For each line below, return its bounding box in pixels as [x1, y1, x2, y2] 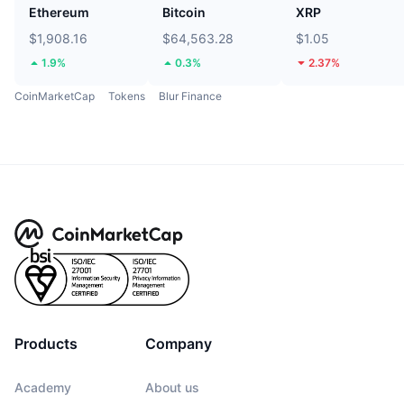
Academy [14, 379, 71, 395]
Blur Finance [159, 88, 222, 103]
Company [145, 334, 212, 353]
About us [145, 379, 199, 395]
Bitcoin [162, 4, 206, 20]
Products [14, 334, 78, 353]
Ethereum [29, 4, 89, 20]
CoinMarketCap [14, 88, 95, 103]
